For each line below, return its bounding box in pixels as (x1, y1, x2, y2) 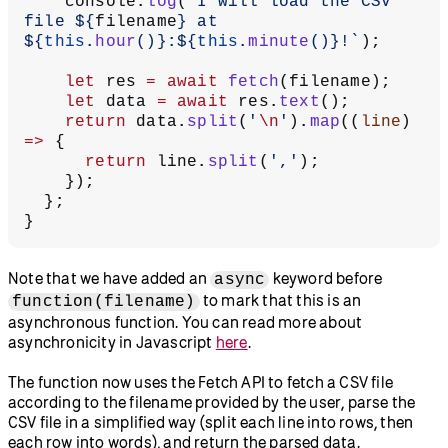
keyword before (269, 268, 383, 287)
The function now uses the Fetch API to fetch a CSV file (8, 372, 394, 391)
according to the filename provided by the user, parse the (8, 392, 416, 411)
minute (248, 32, 310, 51)
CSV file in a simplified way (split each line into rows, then (8, 412, 414, 431)
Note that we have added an (8, 268, 211, 287)
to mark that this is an (199, 290, 362, 309)
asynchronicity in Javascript (8, 332, 216, 351)
